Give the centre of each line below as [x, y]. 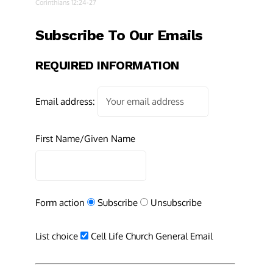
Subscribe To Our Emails [119, 35]
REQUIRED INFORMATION [107, 65]
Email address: [65, 101]
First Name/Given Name [85, 139]
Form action [60, 203]
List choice [57, 236]
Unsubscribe [176, 203]
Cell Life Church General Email [152, 236]
